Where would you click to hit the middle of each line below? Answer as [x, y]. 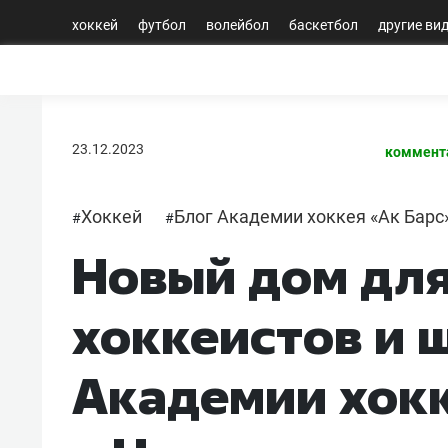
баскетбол [323, 24]
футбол [162, 24]
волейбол [237, 24]
